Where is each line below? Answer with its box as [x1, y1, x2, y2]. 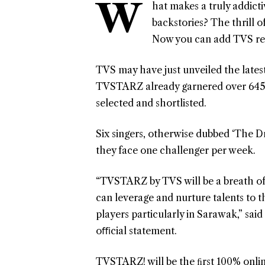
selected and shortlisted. [96, 97, 206, 109]
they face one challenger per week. [96, 144, 256, 157]
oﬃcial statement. [96, 225, 177, 237]
